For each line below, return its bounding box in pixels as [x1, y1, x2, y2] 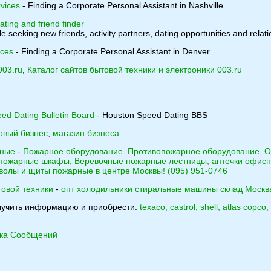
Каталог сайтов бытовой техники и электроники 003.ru [27, 65, 242, 74]
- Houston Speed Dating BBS [94, 110, 207, 120]
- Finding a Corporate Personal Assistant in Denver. [13, 47, 212, 56]
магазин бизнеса [53, 128, 119, 138]
